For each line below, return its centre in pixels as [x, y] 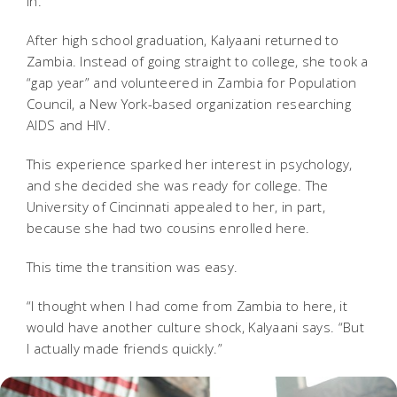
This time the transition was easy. [132, 266]
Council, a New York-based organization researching [189, 103]
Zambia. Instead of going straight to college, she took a [198, 61]
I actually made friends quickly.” [127, 348]
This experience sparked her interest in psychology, [190, 163]
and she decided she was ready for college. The [178, 185]
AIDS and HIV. [69, 125]
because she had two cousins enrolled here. [168, 227]
